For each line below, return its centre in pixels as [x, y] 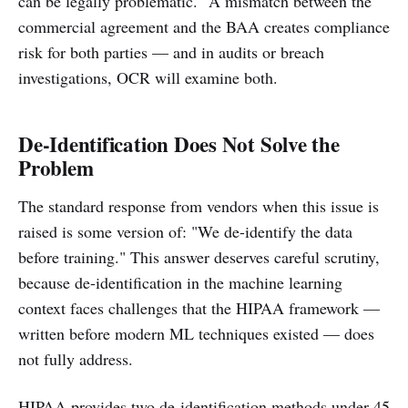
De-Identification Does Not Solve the [179, 144]
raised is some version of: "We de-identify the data [185, 231]
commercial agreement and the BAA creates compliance [204, 26]
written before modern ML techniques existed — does [196, 333]
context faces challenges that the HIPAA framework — [199, 308]
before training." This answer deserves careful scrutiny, [199, 257]
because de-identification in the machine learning [180, 282]
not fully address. [76, 359]
